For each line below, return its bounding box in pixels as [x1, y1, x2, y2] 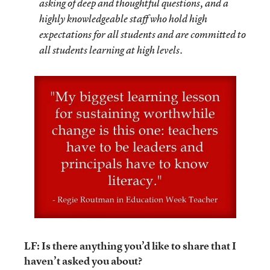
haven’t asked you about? [24, 254, 142, 268]
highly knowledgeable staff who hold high [39, 12, 207, 25]
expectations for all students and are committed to [39, 28, 246, 41]
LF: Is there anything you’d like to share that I [24, 239, 236, 253]
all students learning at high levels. [39, 43, 183, 57]
